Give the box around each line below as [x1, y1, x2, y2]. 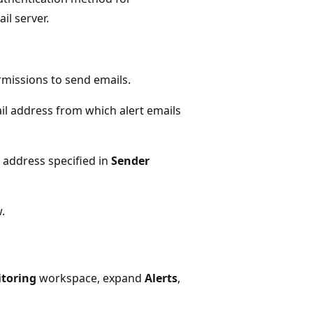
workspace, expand [36, 270, 145, 286]
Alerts [145, 270, 177, 286]
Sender [111, 152, 150, 168]
